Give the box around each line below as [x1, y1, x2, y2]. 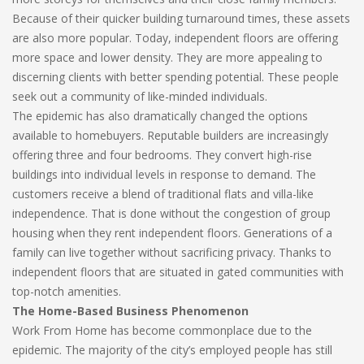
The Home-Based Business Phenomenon [12, 303, 249, 318]
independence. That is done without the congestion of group [12, 206, 331, 221]
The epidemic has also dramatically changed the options [12, 108, 308, 123]
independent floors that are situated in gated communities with [12, 264, 344, 279]
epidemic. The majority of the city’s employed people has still [12, 342, 332, 357]
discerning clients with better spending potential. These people [12, 69, 339, 84]
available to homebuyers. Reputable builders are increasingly [12, 128, 328, 143]
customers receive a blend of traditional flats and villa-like [12, 186, 314, 201]
